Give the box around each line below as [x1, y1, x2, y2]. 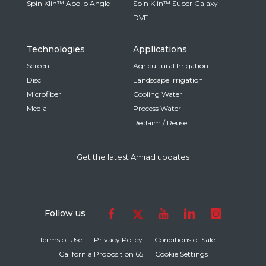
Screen [27, 61, 49, 70]
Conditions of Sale [154, 235, 215, 244]
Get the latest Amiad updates [77, 151, 189, 161]
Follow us [44, 207, 85, 218]
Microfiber [27, 89, 61, 99]
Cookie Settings [154, 249, 208, 258]
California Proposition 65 [58, 249, 143, 258]
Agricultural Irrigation [133, 61, 208, 70]
